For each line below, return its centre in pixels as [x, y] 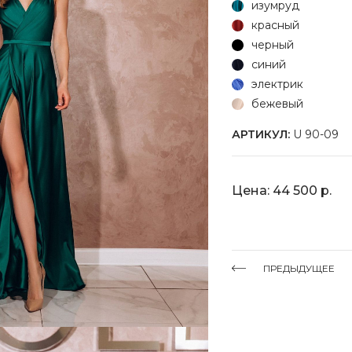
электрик [277, 84]
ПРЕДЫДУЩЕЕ [299, 268]
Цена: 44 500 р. [282, 190]
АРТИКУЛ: [261, 134]
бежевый [277, 104]
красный [275, 25]
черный [273, 45]
